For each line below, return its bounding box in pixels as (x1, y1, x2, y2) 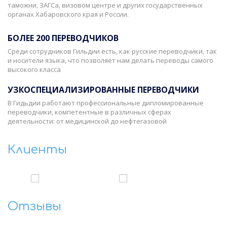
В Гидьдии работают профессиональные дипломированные (8, 98, 204, 108)
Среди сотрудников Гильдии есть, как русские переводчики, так (8, 47, 217, 56)
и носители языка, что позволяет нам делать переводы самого (8, 56, 213, 65)
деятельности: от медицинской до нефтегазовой (8, 117, 167, 126)
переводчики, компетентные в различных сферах (8, 107, 171, 117)
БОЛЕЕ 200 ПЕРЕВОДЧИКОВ (8, 32, 119, 44)
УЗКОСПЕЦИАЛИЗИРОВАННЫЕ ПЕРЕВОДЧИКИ (8, 84, 199, 96)
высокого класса (8, 65, 61, 74)
